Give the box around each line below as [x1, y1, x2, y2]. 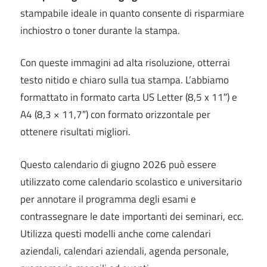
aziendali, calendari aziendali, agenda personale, [20, 243, 229, 259]
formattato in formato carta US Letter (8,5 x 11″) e [20, 89, 237, 105]
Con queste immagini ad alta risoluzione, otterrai [20, 55, 230, 71]
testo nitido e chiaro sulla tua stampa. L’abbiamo [20, 72, 229, 88]
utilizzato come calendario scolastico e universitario [20, 173, 242, 190]
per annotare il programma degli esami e [20, 191, 196, 207]
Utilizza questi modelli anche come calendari [20, 225, 211, 241]
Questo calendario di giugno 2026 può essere [20, 156, 216, 172]
